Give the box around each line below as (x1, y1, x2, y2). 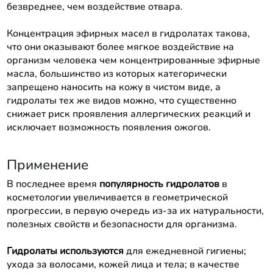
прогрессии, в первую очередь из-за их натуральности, (6, 204, 264, 218)
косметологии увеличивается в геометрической (6, 190, 228, 204)
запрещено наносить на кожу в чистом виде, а (6, 80, 221, 94)
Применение (6, 155, 88, 174)
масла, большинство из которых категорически (6, 66, 227, 80)
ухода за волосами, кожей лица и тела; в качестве (6, 257, 239, 271)
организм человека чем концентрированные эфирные (6, 53, 260, 67)
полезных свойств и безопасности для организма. (6, 217, 237, 231)
